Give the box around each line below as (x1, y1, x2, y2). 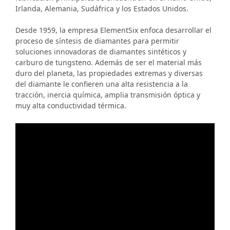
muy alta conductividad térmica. (15, 101, 126, 111)
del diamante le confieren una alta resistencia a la (15, 79, 188, 89)
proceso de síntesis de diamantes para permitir (15, 36, 179, 46)
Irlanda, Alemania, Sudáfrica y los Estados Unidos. (15, 4, 188, 14)
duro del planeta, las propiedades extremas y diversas (15, 68, 203, 79)
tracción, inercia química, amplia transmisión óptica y (15, 90, 200, 100)
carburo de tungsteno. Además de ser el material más (15, 57, 202, 68)
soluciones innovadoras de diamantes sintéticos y (15, 47, 186, 57)
